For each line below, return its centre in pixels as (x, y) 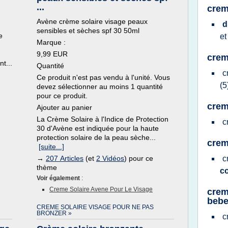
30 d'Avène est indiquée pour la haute (98, 128)
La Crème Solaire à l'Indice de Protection (103, 119)
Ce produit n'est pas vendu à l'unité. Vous (103, 77)
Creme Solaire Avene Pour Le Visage (101, 189)
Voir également (59, 178)
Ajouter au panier (64, 107)
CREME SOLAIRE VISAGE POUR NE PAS (95, 207)
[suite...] (51, 147)
